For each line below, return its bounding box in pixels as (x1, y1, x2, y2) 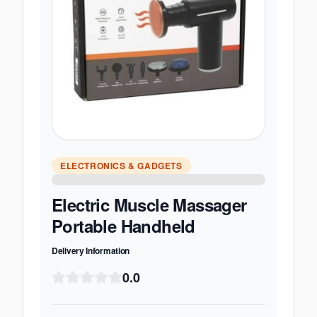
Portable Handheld (52, 214, 195, 238)
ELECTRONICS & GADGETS (60, 159, 183, 172)
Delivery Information (52, 244, 129, 257)
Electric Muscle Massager (52, 192, 247, 217)
